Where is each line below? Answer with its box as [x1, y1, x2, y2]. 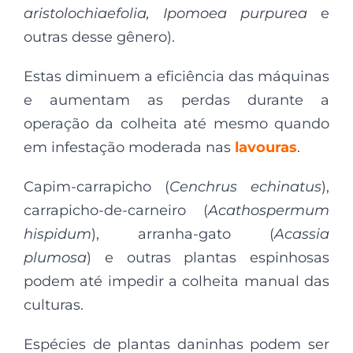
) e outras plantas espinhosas [87, 248, 329, 266]
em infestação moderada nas [24, 138, 235, 156]
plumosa [24, 248, 87, 266]
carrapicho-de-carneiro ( [24, 201, 208, 219]
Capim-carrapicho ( [24, 177, 169, 195]
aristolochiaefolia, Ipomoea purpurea [24, 4, 321, 22]
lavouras [235, 138, 297, 156]
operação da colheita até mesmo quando [24, 114, 329, 132]
